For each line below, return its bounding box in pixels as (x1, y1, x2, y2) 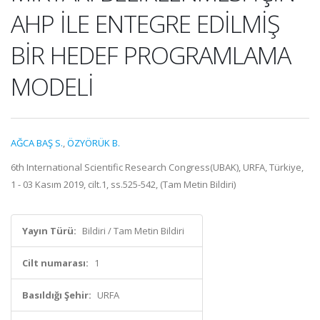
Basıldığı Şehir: (22, 289, 91, 301)
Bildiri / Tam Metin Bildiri (82, 224, 184, 237)
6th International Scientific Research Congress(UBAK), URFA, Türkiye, (11, 161, 304, 174)
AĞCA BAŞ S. (11, 136, 63, 149)
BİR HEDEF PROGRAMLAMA (11, 39, 291, 71)
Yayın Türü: (22, 224, 76, 237)
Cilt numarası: (22, 256, 89, 269)
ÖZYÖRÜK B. (67, 136, 120, 149)
